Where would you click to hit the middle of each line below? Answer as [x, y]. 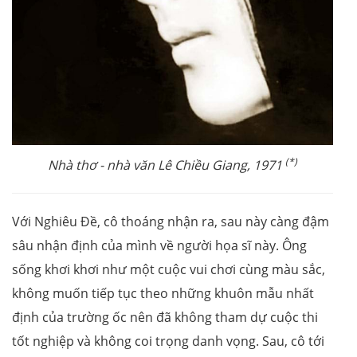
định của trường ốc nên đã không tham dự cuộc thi [165, 318]
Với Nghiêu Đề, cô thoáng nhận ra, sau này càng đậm [171, 222]
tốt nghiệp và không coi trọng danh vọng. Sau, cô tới [168, 341]
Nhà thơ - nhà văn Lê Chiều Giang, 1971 [167, 165]
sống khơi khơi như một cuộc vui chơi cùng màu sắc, [169, 270]
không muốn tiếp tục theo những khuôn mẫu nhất [163, 294]
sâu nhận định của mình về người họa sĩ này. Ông [159, 246]
